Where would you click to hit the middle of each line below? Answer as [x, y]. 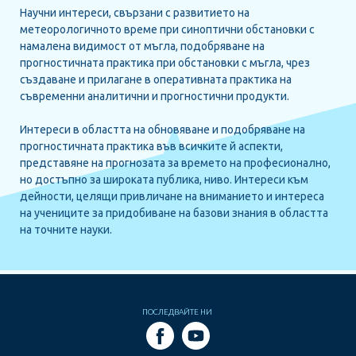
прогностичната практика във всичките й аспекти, [151, 146]
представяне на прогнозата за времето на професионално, [175, 163]
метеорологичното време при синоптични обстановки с [167, 29]
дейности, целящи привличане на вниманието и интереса [172, 196]
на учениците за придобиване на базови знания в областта [174, 213]
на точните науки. [66, 229]
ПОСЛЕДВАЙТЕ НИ [177, 311]
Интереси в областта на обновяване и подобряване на [163, 129]
